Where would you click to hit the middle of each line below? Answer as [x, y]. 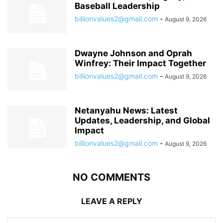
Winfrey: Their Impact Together [140, 63]
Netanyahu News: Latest [126, 110]
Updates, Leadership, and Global [142, 120]
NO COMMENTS [111, 177]
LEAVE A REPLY [111, 201]
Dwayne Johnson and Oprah [133, 53]
